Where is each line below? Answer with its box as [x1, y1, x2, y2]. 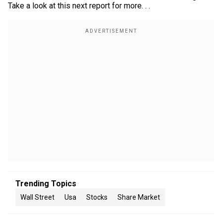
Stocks [86, 193, 108, 201]
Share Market [117, 193, 160, 201]
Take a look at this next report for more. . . [8, 1, 150, 10]
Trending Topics [15, 179, 76, 188]
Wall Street [20, 193, 55, 201]
